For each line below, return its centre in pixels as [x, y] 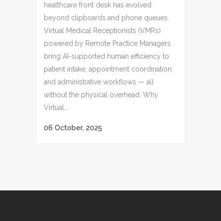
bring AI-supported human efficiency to [107, 56]
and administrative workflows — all [99, 82]
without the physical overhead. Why [101, 95]
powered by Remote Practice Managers [107, 43]
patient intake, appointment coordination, [109, 69]
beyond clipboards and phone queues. [107, 18]
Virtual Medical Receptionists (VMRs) [102, 31]
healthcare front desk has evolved [98, 5]
